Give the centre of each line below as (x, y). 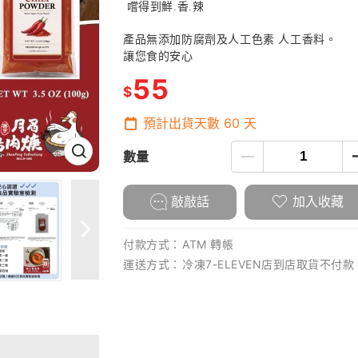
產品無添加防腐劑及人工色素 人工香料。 (230, 40)
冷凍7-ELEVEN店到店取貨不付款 (268, 264)
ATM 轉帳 (208, 244)
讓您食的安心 (158, 56)
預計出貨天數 (181, 123)
